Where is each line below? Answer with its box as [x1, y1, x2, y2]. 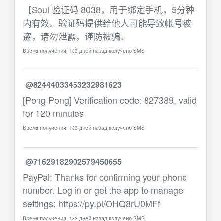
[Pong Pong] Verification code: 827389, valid [23, 93, 197, 106]
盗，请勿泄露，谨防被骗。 [23, 30, 129, 42]
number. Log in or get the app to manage [23, 184, 183, 196]
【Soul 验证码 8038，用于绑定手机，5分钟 [23, 3, 194, 16]
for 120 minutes [23, 107, 84, 119]
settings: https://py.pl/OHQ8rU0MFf [23, 197, 160, 210]
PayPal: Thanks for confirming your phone [23, 170, 187, 183]
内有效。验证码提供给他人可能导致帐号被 [23, 16, 191, 29]
